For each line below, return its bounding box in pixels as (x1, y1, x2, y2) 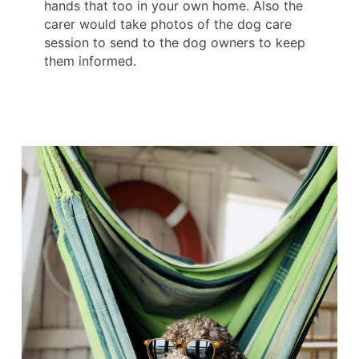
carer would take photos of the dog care (44, 16, 292, 33)
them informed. (44, 53, 136, 70)
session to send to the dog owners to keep (44, 34, 305, 51)
